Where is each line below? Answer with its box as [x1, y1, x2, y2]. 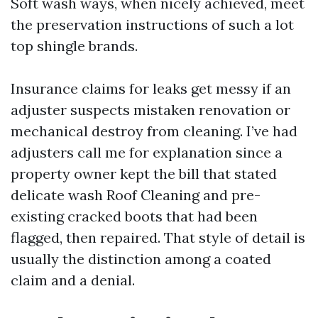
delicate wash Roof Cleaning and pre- [11, 186, 261, 204]
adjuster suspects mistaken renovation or [11, 101, 290, 119]
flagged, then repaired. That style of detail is [11, 229, 305, 246]
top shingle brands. [11, 37, 138, 55]
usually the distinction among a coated [11, 250, 271, 268]
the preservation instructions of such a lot [11, 16, 294, 33]
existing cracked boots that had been [11, 207, 258, 225]
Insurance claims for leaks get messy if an [11, 79, 291, 97]
